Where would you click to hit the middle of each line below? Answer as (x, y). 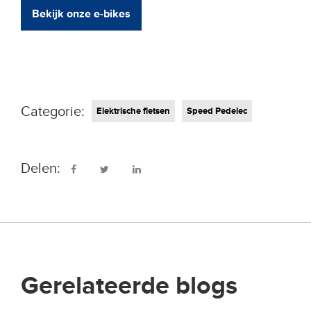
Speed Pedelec (217, 111)
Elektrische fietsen (133, 111)
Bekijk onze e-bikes (81, 14)
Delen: (41, 169)
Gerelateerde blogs (129, 286)
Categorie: (53, 112)
